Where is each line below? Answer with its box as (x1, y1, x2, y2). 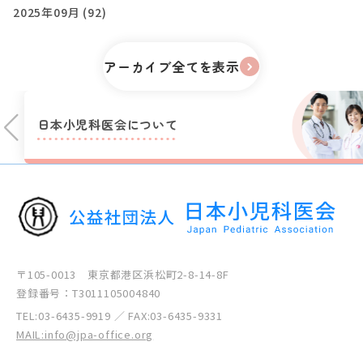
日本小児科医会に (37, 116, 140, 134)
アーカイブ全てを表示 (104, 56, 240, 76)
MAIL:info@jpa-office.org (16, 327, 154, 343)
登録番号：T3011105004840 (16, 285, 161, 301)
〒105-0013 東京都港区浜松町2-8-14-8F (16, 267, 229, 283)
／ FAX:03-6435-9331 (110, 308, 224, 324)
